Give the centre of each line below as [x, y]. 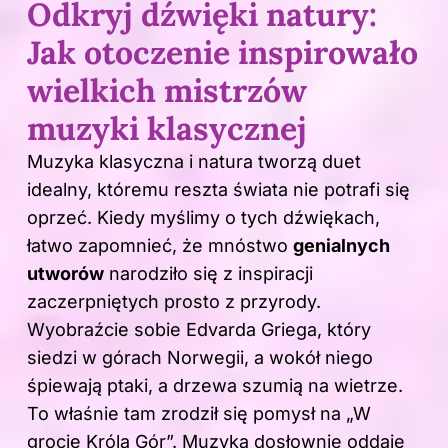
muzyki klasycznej [167, 129]
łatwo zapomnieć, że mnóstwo [160, 246]
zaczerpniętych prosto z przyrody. [174, 302]
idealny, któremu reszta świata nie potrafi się [218, 190]
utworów [65, 274]
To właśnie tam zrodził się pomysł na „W [199, 414]
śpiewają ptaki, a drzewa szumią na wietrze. [215, 386]
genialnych [341, 246]
